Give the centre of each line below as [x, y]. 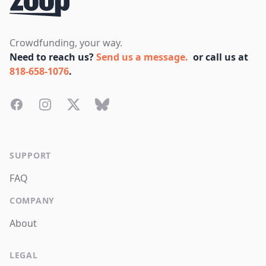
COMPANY [32, 201]
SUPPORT [30, 156]
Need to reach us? [53, 57]
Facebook [31, 104]
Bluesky [112, 104]
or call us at [221, 57]
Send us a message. [142, 57]
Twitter [82, 104]
